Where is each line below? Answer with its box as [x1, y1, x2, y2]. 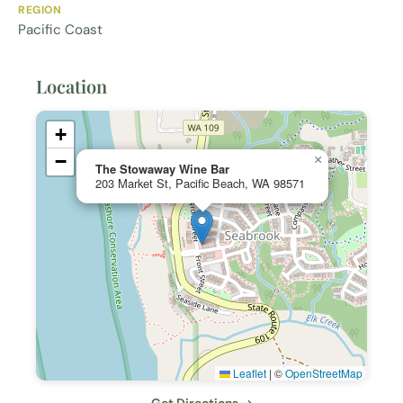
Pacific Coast [18, 21, 103, 40]
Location [36, 74, 107, 99]
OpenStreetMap [285, 365, 363, 381]
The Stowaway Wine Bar [95, 160, 229, 178]
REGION [18, 3, 62, 18]
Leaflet [230, 365, 266, 381]
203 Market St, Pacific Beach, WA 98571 [95, 175, 305, 193]
